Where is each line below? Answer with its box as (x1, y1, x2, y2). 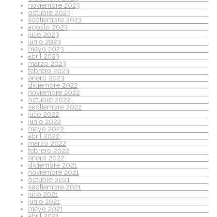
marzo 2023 (28, 59, 66, 67)
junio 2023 (28, 37, 61, 46)
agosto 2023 (28, 23, 68, 31)
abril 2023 (28, 52, 60, 60)
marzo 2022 (28, 139, 66, 147)
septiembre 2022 (28, 103, 82, 111)
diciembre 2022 (28, 81, 78, 89)
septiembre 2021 (28, 183, 81, 191)
